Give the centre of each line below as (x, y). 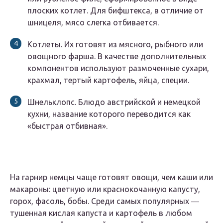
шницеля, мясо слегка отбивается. (93, 23)
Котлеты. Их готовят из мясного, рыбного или (115, 45)
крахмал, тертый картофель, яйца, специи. (108, 80)
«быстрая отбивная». (67, 126)
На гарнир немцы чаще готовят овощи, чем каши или (111, 177)
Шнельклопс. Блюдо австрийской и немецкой (114, 102)
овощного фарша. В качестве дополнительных (117, 56)
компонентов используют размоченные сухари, (118, 68)
